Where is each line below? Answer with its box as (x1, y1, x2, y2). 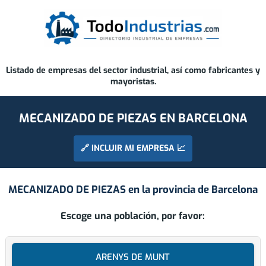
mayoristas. (110, 76, 156, 88)
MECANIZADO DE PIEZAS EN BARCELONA (18, 110, 248, 126)
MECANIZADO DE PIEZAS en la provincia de (8, 183, 211, 197)
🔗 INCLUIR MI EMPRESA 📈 (81, 142, 185, 154)
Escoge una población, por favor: (61, 210, 205, 223)
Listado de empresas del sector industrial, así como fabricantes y (6, 65, 260, 77)
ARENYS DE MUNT (96, 251, 170, 264)
